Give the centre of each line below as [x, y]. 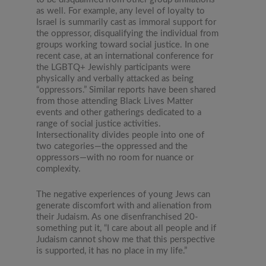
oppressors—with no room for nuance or [115, 158]
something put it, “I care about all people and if [126, 229]
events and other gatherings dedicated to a [119, 113]
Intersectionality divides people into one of [121, 135]
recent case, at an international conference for [125, 56]
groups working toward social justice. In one [123, 45]
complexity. [59, 169]
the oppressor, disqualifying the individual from [128, 34]
